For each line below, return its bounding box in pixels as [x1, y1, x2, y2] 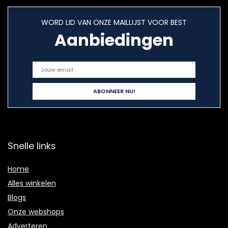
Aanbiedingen [54, 28, 174, 51]
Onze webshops [8, 207, 64, 217]
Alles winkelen [8, 178, 56, 188]
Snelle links [8, 139, 56, 152]
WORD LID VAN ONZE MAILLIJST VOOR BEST [41, 17, 187, 27]
